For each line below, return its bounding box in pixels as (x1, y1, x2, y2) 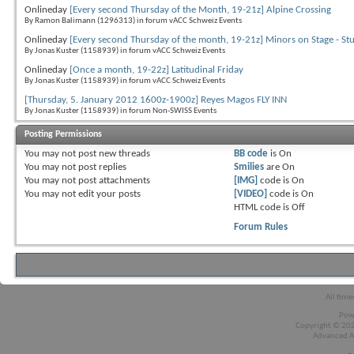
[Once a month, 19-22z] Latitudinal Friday (70, 64, 243, 75)
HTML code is (233, 201, 292, 213)
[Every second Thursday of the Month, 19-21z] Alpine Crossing (70, 4, 331, 15)
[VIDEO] (233, 188, 267, 199)
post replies (76, 161, 126, 172)
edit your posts (76, 188, 141, 199)
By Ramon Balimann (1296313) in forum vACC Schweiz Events (24, 16, 242, 25)
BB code (233, 148, 268, 159)
